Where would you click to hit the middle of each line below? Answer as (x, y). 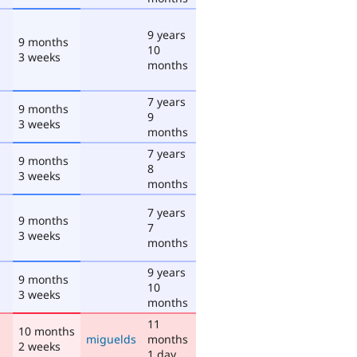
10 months (47, 331)
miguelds (111, 339)
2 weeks (39, 346)
